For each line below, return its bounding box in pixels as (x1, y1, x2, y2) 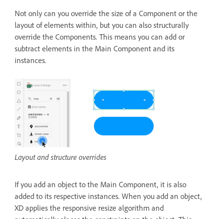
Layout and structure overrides (15, 152, 107, 162)
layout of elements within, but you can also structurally (15, 20, 189, 30)
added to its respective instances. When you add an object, (15, 191, 202, 201)
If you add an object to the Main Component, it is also (15, 179, 186, 189)
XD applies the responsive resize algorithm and (15, 202, 164, 213)
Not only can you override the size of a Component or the (15, 8, 197, 19)
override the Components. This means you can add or (15, 32, 185, 42)
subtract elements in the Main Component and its (15, 44, 175, 54)
